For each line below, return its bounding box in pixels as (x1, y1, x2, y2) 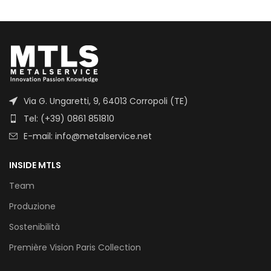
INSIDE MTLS (9, 158, 61, 171)
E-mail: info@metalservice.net (24, 129, 152, 142)
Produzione (9, 200, 56, 212)
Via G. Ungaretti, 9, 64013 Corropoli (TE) (24, 94, 188, 107)
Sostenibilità (9, 220, 60, 233)
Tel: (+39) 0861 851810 (24, 112, 114, 125)
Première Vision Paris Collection (9, 241, 141, 253)
